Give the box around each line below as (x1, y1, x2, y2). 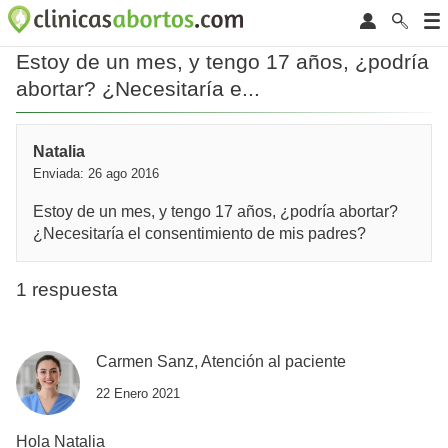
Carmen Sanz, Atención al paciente (96, 353, 346, 371)
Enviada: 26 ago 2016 (33, 165, 159, 181)
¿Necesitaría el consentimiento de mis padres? (33, 224, 366, 242)
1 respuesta (16, 278, 118, 300)
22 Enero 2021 (96, 385, 180, 401)
